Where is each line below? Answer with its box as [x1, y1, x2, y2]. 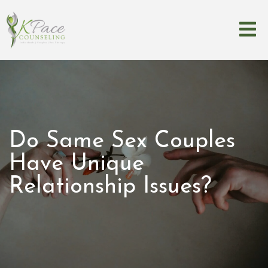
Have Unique [9, 153, 144, 176]
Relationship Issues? [9, 175, 212, 199]
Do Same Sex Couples [9, 130, 235, 153]
